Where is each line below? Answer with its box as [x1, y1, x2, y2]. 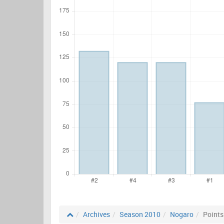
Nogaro [170, 209, 193, 219]
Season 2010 [119, 209, 160, 219]
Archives [83, 209, 110, 219]
